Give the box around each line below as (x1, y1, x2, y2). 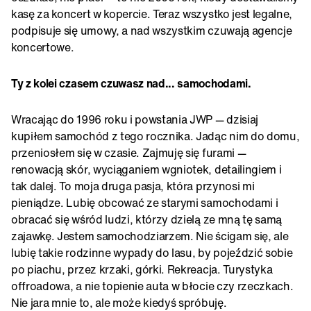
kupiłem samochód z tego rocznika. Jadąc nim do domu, (11, 127, 300, 144)
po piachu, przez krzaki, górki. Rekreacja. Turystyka (11, 260, 273, 278)
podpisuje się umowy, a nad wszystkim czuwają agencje (11, 22, 292, 39)
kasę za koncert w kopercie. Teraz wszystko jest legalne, (11, 5, 293, 22)
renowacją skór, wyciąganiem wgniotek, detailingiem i (11, 160, 282, 178)
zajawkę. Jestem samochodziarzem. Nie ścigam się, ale (11, 227, 289, 244)
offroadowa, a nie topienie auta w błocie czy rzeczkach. (11, 277, 294, 294)
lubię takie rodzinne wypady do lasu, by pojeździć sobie (11, 244, 293, 261)
